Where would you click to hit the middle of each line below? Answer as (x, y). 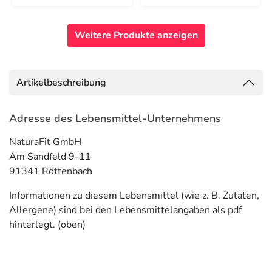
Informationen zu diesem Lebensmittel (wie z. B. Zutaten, (134, 195)
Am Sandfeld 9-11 (50, 157)
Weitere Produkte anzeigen (136, 35)
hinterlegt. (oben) (47, 225)
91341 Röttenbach (51, 171)
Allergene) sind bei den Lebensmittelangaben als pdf (125, 210)
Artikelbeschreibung (61, 83)
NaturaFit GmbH (45, 142)
